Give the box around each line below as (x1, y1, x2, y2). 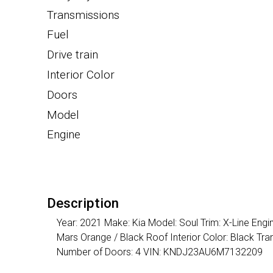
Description (47, 195, 119, 211)
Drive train (47, 48, 98, 62)
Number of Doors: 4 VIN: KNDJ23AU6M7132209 (57, 246, 263, 258)
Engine (47, 127, 80, 142)
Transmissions (47, 7, 119, 22)
